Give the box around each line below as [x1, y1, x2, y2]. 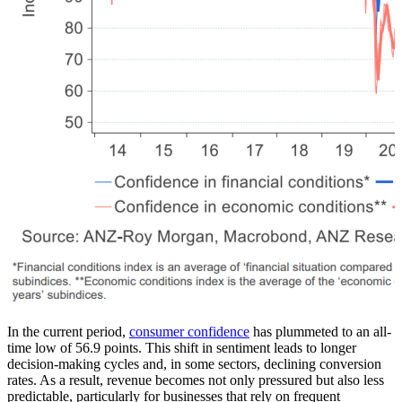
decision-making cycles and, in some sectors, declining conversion [7, 356, 381, 372]
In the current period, [7, 324, 129, 340]
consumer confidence [129, 324, 249, 340]
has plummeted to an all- [249, 324, 391, 340]
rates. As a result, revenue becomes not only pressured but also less [7, 372, 384, 389]
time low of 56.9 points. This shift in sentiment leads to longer [7, 340, 356, 356]
